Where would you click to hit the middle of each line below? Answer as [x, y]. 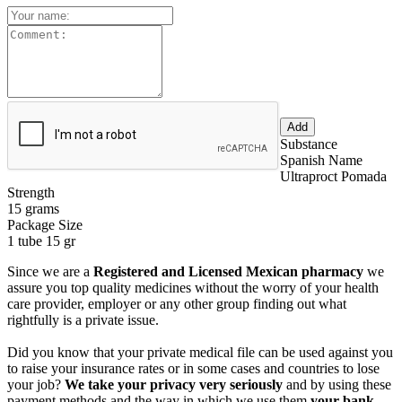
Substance [309, 144]
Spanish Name [321, 160]
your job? [36, 384]
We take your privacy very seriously [174, 384]
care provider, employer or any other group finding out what [177, 303]
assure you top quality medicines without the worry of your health [193, 287]
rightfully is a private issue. [83, 319]
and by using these [337, 384]
